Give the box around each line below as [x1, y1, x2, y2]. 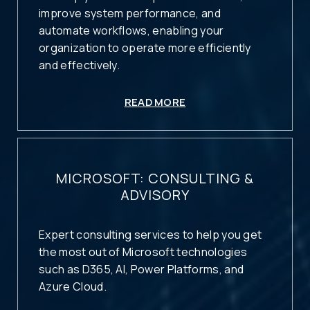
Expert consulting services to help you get [39, 226, 262, 242]
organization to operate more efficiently [39, 39, 251, 55]
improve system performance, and [39, 5, 221, 21]
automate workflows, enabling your [39, 22, 224, 38]
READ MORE [124, 94, 186, 109]
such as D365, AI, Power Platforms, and [39, 261, 244, 277]
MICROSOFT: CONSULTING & [56, 169, 254, 188]
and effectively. [39, 57, 120, 73]
